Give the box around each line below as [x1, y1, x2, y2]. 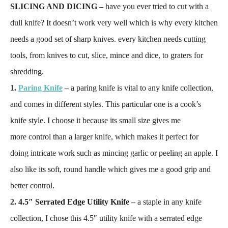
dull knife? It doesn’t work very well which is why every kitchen [10, 18, 218, 27]
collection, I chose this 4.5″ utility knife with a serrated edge [10, 214, 202, 222]
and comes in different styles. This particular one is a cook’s [10, 100, 201, 108]
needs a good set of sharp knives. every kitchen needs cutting [10, 35, 206, 43]
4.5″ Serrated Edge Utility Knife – [18, 197, 137, 206]
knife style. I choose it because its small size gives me [10, 116, 181, 125]
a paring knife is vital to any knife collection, [71, 83, 213, 92]
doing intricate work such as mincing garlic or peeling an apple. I [10, 149, 218, 157]
